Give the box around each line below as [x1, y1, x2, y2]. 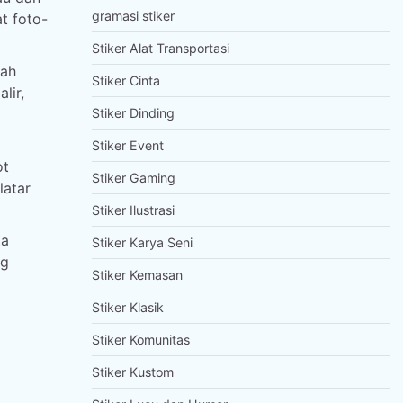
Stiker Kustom [91, 364, 174, 380]
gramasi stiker [91, 8, 175, 23]
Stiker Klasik [91, 300, 164, 315]
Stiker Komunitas [91, 332, 190, 347]
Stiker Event [91, 138, 164, 153]
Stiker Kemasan [91, 267, 183, 282]
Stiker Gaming [91, 170, 175, 185]
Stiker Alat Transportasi [91, 40, 229, 56]
